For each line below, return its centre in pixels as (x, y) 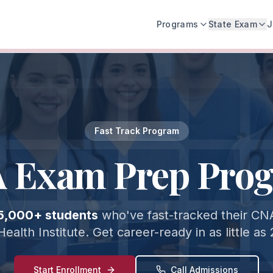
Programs (177, 24)
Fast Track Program (136, 131)
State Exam (233, 24)
